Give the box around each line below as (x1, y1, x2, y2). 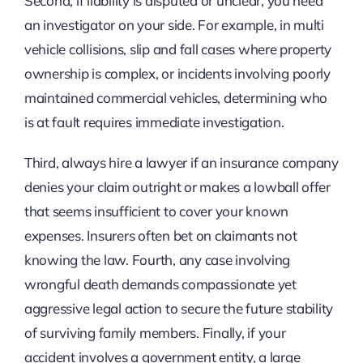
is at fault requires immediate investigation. (23, 113, 284, 130)
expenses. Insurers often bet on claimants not (23, 226, 297, 244)
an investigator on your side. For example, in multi (23, 15, 324, 33)
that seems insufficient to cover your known (23, 202, 289, 220)
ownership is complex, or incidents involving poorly (23, 64, 331, 82)
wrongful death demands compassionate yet (23, 275, 297, 293)
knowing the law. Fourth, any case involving (23, 250, 291, 268)
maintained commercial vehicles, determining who (23, 88, 327, 106)
